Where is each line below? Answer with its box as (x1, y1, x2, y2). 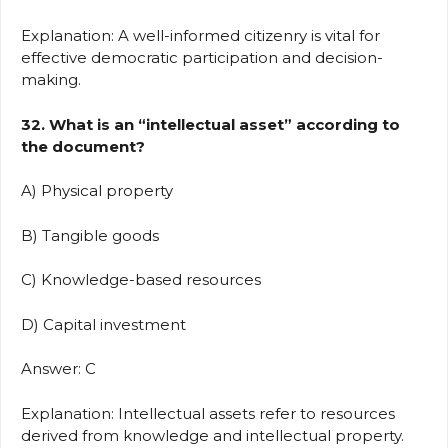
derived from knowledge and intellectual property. (21, 425, 404, 445)
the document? (21, 136, 145, 156)
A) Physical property (21, 181, 181, 201)
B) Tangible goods (21, 225, 167, 245)
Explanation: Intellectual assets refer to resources (21, 403, 395, 423)
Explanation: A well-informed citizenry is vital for (21, 26, 380, 46)
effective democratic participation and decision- (21, 48, 383, 68)
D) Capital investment (21, 314, 194, 334)
